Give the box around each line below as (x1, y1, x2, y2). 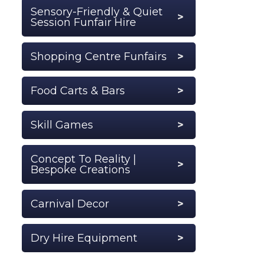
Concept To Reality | (31, 152, 136, 166)
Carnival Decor (31, 197, 109, 210)
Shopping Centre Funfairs (31, 49, 167, 63)
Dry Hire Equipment (31, 231, 137, 245)
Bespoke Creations (31, 163, 130, 176)
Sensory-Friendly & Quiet (31, 5, 163, 18)
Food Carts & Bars (31, 84, 125, 97)
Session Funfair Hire (31, 15, 136, 29)
